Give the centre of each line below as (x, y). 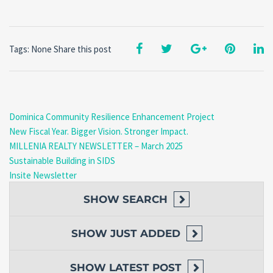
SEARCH (145, 200)
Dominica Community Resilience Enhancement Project (112, 117)
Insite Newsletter (43, 175)
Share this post (83, 49)
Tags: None (30, 49)
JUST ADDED (145, 234)
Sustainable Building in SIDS (62, 161)
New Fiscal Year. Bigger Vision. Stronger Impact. (99, 132)
